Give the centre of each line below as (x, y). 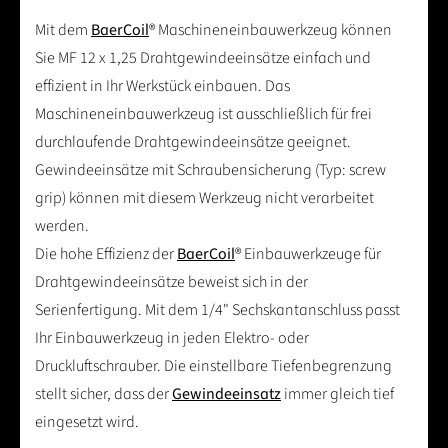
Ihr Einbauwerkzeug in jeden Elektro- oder (172, 337)
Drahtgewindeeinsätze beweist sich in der (171, 281)
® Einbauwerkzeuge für (308, 253)
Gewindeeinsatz (226, 393)
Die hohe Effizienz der (106, 253)
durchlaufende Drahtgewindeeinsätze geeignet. (193, 141)
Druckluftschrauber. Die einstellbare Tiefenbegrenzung (213, 365)
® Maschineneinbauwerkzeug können (270, 29)
